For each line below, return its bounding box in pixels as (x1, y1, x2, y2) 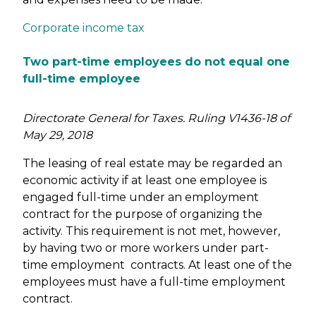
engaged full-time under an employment (23, 190, 259, 204)
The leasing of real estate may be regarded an (23, 157, 282, 170)
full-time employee (23, 72, 140, 85)
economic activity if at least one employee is (23, 174, 267, 187)
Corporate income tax (23, 21, 145, 35)
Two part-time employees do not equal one (23, 55, 290, 68)
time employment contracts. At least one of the (23, 258, 292, 272)
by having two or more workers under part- (23, 241, 269, 255)
